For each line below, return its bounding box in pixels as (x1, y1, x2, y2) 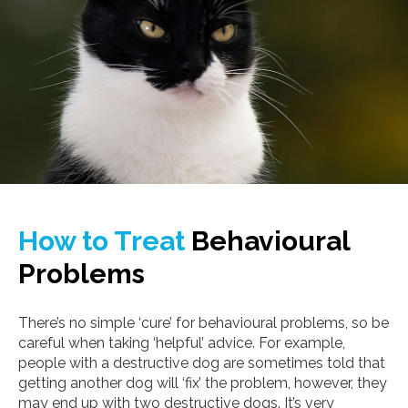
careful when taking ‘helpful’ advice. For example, (18, 334, 345, 352)
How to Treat (18, 225, 185, 258)
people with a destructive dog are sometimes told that (18, 354, 385, 372)
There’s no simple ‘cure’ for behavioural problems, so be (18, 314, 389, 332)
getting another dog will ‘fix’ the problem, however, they (18, 374, 387, 393)
